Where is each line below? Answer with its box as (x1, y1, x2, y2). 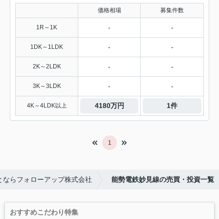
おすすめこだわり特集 (9, 208, 78, 217)
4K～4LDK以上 (26, 102, 67, 109)
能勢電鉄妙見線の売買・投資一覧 (111, 175, 214, 184)
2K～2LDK (32, 63, 61, 70)
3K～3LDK (32, 83, 61, 90)
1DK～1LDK (30, 44, 63, 51)
